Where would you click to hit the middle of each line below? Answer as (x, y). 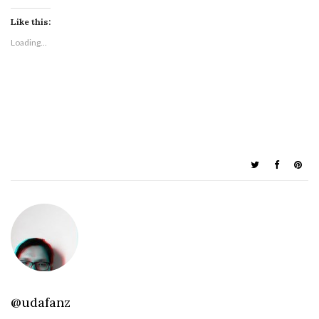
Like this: (31, 22)
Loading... (29, 43)
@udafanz (41, 303)
